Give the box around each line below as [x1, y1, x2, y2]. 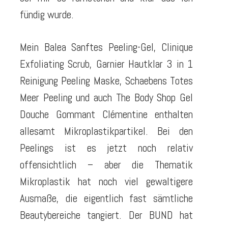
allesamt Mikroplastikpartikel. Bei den [20, 124, 193, 138]
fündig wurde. [20, 7, 74, 21]
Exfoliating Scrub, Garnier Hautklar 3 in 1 [20, 57, 193, 71]
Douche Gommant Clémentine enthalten [20, 107, 193, 122]
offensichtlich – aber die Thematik [20, 158, 193, 172]
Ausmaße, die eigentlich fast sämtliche [20, 191, 193, 206]
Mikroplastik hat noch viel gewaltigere [20, 175, 193, 189]
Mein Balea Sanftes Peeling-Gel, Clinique [20, 40, 193, 54]
